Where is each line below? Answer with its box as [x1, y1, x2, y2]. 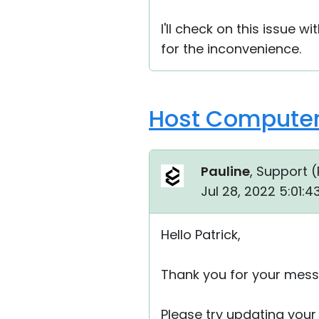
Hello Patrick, [161, 226, 241, 244]
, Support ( [250, 162, 317, 180]
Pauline [201, 162, 250, 180]
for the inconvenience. [161, 40, 301, 58]
